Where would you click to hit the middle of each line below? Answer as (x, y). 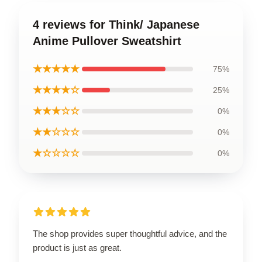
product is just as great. (77, 247)
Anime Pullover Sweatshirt (107, 41)
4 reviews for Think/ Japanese (116, 24)
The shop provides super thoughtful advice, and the (130, 233)
